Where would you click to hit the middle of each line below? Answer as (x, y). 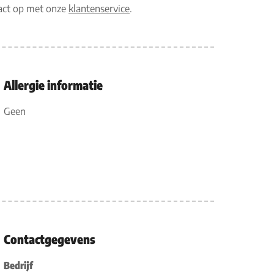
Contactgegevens (49, 239)
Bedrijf (18, 265)
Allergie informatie (53, 85)
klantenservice (99, 9)
